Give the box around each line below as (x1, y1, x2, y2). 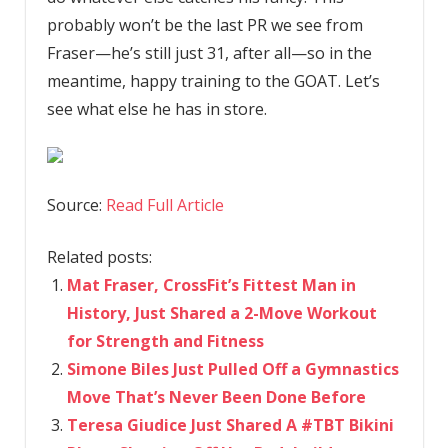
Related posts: (46, 245, 152, 268)
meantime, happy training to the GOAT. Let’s (46, 69, 380, 92)
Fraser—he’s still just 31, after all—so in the (46, 41, 372, 64)
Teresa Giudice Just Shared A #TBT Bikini (66, 413, 394, 436)
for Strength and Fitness (66, 329, 264, 352)
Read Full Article (105, 193, 224, 216)
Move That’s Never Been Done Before (66, 385, 366, 408)
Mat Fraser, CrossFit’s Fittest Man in (66, 273, 356, 296)
